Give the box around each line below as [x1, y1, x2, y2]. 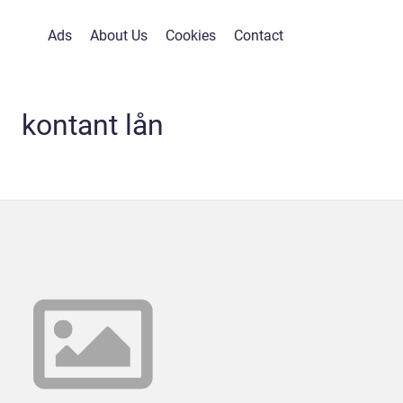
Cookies [166, 27, 216, 44]
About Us [90, 27, 148, 44]
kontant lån [22, 108, 164, 142]
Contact [234, 27, 283, 44]
